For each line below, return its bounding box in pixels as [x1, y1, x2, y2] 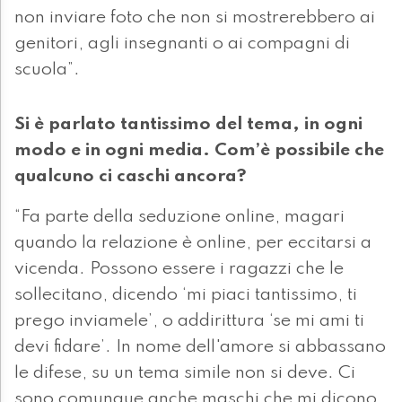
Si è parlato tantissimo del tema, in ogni [14, 116, 363, 135]
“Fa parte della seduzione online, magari [14, 208, 345, 227]
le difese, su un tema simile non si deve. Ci [14, 364, 355, 383]
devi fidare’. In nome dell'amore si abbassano [14, 338, 386, 357]
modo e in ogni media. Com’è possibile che [14, 142, 384, 161]
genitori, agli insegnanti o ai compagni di [14, 35, 350, 54]
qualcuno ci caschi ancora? [14, 168, 247, 187]
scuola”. [14, 61, 80, 80]
